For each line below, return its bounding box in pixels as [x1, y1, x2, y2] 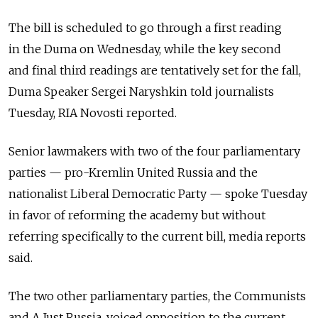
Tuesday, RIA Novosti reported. [9, 106, 177, 121]
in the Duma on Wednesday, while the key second [9, 42, 281, 57]
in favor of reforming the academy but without [9, 208, 265, 223]
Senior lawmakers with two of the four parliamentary [9, 144, 300, 159]
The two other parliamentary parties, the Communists [9, 289, 306, 304]
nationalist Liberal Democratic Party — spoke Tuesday [9, 187, 307, 202]
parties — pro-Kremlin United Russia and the [9, 165, 258, 180]
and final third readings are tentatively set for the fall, [9, 63, 301, 78]
